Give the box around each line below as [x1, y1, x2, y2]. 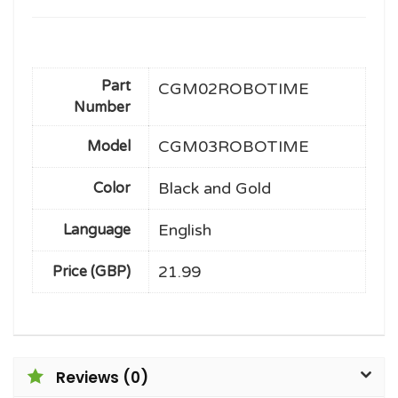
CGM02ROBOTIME [158, 79, 309, 99]
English [158, 220, 211, 241]
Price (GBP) [52, 263, 131, 282]
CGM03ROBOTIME [158, 137, 309, 157]
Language [63, 221, 131, 240]
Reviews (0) [56, 367, 148, 389]
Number [74, 99, 131, 117]
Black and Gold [158, 179, 271, 199]
